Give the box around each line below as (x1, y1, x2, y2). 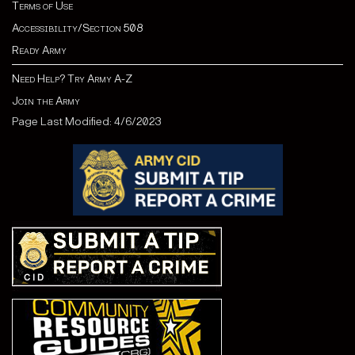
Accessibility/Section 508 (12, 21, 143, 36)
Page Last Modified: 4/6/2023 (12, 115, 162, 129)
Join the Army (12, 94, 80, 109)
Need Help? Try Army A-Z (12, 72, 132, 86)
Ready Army (12, 44, 67, 58)
